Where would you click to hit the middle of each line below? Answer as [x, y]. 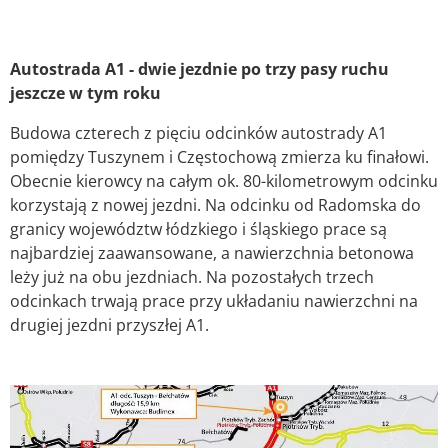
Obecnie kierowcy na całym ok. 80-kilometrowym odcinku [224, 180]
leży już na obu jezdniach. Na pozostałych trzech [192, 276]
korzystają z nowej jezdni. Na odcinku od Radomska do [215, 204]
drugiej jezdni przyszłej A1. [109, 324]
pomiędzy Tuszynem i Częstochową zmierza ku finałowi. [219, 156]
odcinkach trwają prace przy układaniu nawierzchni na [214, 300]
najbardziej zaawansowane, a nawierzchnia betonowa [212, 252]
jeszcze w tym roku [85, 92]
